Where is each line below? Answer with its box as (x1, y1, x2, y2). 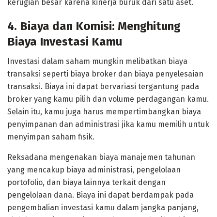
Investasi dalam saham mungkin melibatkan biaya (7, 56, 187, 66)
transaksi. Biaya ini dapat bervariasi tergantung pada (7, 81, 199, 91)
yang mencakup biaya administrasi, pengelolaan (7, 165, 181, 174)
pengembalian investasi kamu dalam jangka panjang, (7, 202, 199, 212)
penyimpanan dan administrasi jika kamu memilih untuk (7, 119, 209, 129)
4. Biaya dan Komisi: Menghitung (7, 19, 181, 33)
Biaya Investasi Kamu (7, 34, 122, 48)
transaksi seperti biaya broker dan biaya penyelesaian (7, 69, 203, 78)
